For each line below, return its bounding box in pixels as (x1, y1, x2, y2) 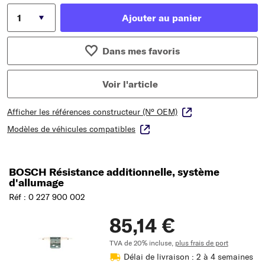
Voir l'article (102, 78, 158, 91)
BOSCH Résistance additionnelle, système (9, 165, 219, 179)
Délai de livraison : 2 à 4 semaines (123, 251, 253, 263)
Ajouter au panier (121, 12, 202, 24)
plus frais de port (174, 238, 228, 248)
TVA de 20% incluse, (109, 238, 175, 248)
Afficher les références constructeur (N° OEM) (7, 106, 177, 118)
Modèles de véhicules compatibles (7, 124, 135, 135)
